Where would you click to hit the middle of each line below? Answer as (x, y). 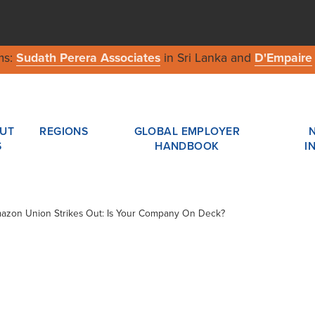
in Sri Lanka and (207, 58)
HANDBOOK (187, 146)
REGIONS (64, 131)
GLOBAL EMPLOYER (187, 131)
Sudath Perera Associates (88, 58)
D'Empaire (283, 58)
